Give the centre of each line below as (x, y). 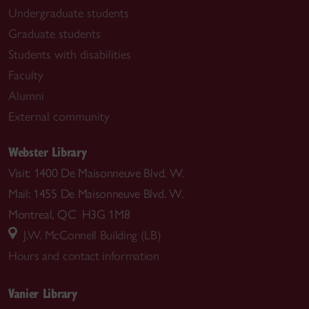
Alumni (26, 96)
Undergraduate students (69, 13)
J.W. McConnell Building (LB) (89, 235)
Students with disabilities (70, 54)
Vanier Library (43, 292)
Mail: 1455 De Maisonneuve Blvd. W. (96, 194)
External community (59, 117)
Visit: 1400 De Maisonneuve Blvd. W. (96, 173)
